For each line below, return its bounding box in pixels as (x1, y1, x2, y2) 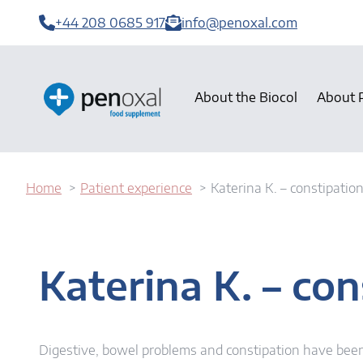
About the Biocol (194, 89, 297, 106)
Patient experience (80, 180, 192, 197)
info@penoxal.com (181, 15, 297, 31)
